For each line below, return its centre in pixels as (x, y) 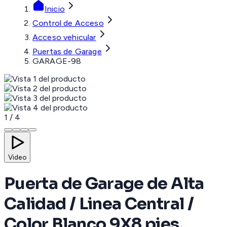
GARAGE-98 (57, 61)
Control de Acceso (68, 23)
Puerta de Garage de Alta (104, 184)
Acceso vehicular (64, 37)
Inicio (55, 9)
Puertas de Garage (67, 52)
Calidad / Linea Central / (99, 204)
